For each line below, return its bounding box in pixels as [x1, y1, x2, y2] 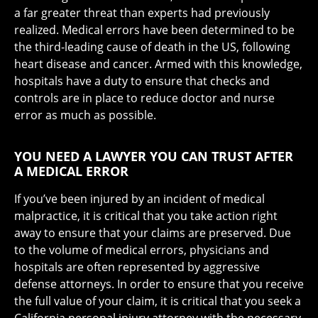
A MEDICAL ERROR [14, 162, 128, 180]
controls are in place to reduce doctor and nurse [14, 89, 275, 106]
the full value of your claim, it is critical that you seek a [14, 292, 301, 309]
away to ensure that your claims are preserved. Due [14, 224, 291, 241]
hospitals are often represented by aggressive [14, 258, 260, 275]
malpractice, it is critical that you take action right [14, 207, 278, 224]
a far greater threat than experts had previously [14, 4, 270, 21]
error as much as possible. [14, 106, 156, 123]
